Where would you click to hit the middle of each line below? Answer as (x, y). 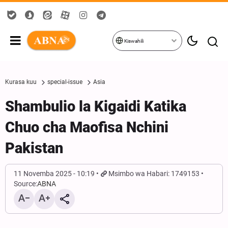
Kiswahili (133, 41)
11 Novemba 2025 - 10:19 (54, 174)
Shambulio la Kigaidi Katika (96, 106)
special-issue (65, 82)
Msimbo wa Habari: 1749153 (154, 174)
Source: (25, 184)
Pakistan (34, 148)
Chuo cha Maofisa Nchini (87, 127)
